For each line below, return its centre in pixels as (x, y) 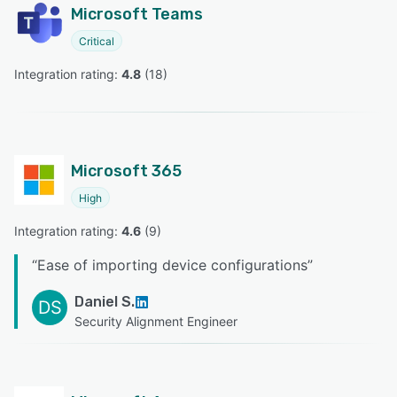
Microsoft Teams (137, 14)
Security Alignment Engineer (156, 321)
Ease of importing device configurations (172, 265)
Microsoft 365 (126, 171)
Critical (97, 41)
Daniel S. (105, 301)
